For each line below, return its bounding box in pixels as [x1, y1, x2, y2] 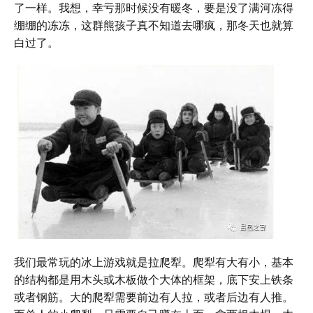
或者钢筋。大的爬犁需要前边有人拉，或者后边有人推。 [14, 288, 293, 305]
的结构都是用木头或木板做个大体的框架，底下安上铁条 [14, 270, 293, 287]
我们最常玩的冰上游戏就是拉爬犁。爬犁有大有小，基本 [14, 253, 293, 270]
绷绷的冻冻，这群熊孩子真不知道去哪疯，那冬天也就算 [14, 17, 293, 33]
